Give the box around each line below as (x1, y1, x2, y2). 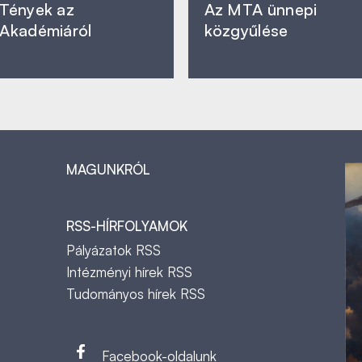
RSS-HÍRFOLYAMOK (66, 217, 187, 234)
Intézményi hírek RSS (66, 263, 192, 280)
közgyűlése (204, 20, 288, 40)
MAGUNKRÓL (66, 161, 150, 178)
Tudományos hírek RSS (66, 285, 205, 302)
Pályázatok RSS (66, 242, 161, 259)
